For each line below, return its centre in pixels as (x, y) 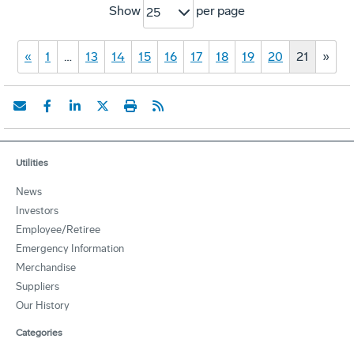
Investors (37, 211)
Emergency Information (70, 249)
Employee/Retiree (58, 230)
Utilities (32, 163)
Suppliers (38, 287)
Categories (39, 333)
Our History (43, 306)
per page (219, 11)
